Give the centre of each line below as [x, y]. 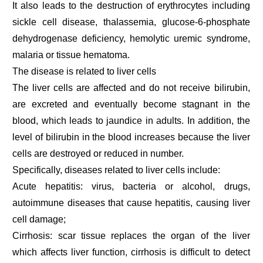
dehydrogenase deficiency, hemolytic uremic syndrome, [131, 38]
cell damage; [39, 219]
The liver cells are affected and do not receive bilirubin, [131, 87]
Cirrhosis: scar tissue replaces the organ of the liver [131, 235]
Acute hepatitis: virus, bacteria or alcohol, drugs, [131, 186]
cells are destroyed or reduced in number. [98, 153]
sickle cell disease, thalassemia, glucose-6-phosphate [131, 22]
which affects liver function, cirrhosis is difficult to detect [131, 252]
